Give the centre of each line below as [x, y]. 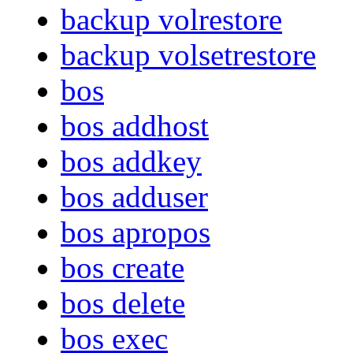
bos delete [123, 303]
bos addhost [135, 126]
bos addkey [131, 162]
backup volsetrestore [188, 55]
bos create [123, 268]
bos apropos [136, 232]
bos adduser [134, 197]
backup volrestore [171, 20]
